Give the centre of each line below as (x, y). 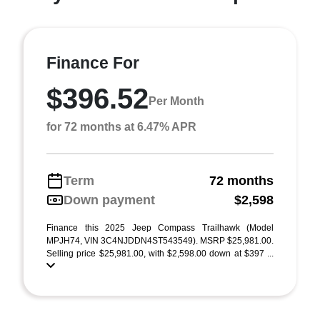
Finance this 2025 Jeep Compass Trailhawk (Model (160, 227)
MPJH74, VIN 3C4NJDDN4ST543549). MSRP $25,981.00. (160, 240)
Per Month (176, 101)
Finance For (93, 62)
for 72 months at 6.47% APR (121, 126)
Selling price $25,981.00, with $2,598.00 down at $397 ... (160, 253)
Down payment (109, 200)
